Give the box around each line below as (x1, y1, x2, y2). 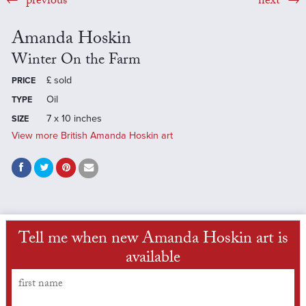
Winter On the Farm (11, 48, 141, 74)
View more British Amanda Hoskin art (11, 130, 173, 142)
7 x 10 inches (46, 113, 102, 125)
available (126, 245, 180, 273)
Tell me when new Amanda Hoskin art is (18, 225, 288, 254)
